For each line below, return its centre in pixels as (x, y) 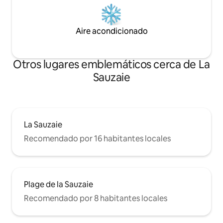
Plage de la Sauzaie (58, 185)
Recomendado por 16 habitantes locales (97, 139)
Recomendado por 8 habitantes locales (96, 199)
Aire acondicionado (111, 31)
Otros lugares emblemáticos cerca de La (111, 65)
